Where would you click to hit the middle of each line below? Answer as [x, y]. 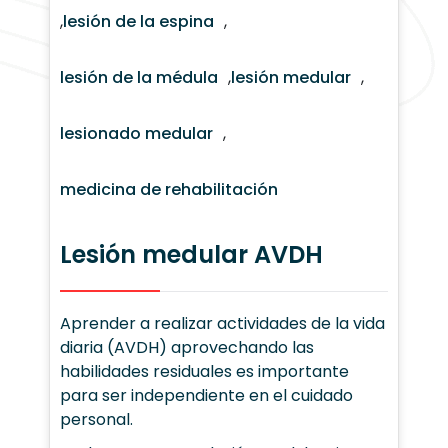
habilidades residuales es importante [205, 371]
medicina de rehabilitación [169, 189]
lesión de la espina [139, 21]
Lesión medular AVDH [192, 254]
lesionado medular [137, 133]
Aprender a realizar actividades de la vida [223, 323]
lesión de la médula [139, 77]
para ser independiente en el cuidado [207, 395]
